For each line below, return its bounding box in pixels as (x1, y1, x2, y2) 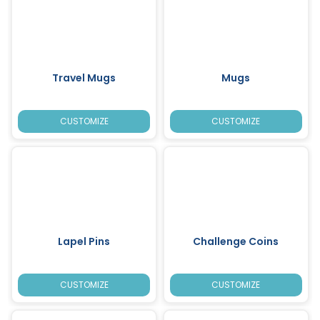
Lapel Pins (58, 234, 111, 249)
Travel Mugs (52, 70, 116, 85)
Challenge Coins (193, 234, 279, 249)
